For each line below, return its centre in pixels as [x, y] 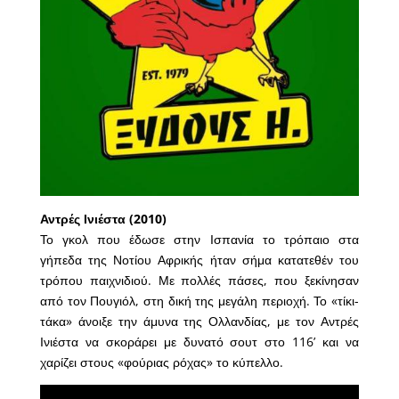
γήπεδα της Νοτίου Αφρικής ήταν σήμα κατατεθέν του [199, 259]
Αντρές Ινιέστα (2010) [103, 218]
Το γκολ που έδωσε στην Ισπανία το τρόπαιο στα [199, 239]
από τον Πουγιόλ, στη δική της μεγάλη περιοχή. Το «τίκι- [199, 300]
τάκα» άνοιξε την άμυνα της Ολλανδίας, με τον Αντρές [199, 321]
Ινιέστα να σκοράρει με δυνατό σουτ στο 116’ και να [199, 341]
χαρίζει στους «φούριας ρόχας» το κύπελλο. [161, 362]
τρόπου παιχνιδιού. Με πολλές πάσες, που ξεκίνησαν [199, 280]
